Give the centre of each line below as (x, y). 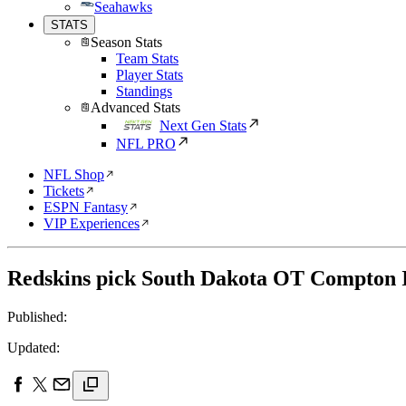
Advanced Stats (135, 107)
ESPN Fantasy (86, 207)
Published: (37, 316)
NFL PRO (146, 144)
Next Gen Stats (203, 126)
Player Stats (150, 75)
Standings (144, 91)
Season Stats (126, 42)
